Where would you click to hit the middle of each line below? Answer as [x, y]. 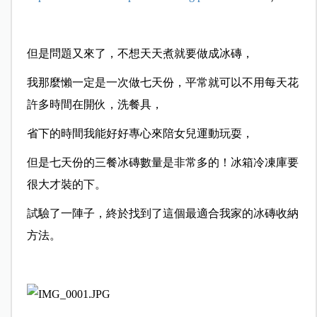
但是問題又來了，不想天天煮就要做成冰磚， [140, 54]
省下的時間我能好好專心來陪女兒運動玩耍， [140, 134]
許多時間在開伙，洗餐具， [94, 105]
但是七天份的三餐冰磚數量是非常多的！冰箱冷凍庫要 [162, 163]
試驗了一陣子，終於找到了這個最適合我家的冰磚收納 [162, 214]
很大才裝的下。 [66, 185]
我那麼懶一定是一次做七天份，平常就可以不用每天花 [162, 83]
